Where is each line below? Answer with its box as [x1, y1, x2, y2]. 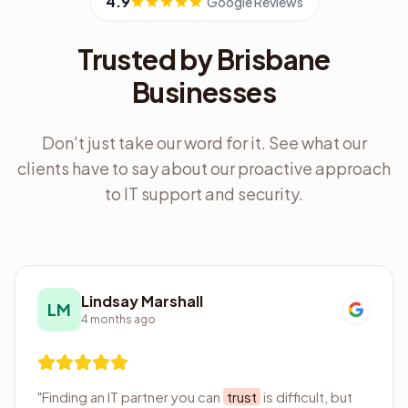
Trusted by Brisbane [77, 42, 331, 76]
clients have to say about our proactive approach [17, 158, 391, 178]
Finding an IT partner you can [42, 388, 223, 405]
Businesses [132, 75, 276, 109]
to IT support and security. [105, 183, 303, 204]
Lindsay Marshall [81, 291, 203, 311]
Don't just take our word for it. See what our [41, 132, 367, 153]
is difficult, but [260, 388, 352, 405]
